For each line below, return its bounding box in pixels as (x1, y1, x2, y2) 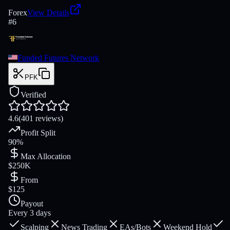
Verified (21, 90, 46, 100)
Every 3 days (8, 208, 51, 218)
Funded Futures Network (17, 53, 99, 63)
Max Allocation (21, 152, 71, 161)
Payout (21, 199, 43, 208)
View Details (27, 8, 69, 17)
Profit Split (21, 128, 55, 138)
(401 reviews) (18, 114, 63, 123)
